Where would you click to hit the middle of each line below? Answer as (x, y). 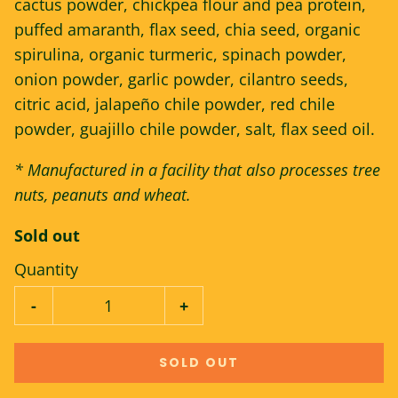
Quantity (46, 269)
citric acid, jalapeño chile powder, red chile (175, 104)
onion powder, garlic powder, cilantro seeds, (181, 79)
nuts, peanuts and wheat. (103, 195)
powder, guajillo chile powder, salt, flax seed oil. (195, 129)
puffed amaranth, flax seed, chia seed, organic (187, 29)
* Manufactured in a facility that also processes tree (197, 170)
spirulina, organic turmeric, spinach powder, (180, 54)
